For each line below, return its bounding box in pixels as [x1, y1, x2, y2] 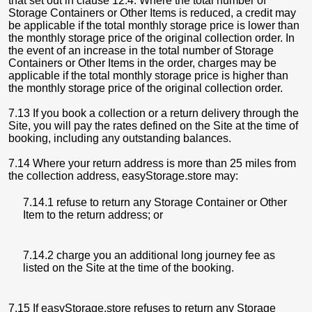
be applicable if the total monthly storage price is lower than [8, 19, 299, 31]
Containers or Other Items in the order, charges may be [8, 57, 276, 69]
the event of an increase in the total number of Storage [8, 45, 274, 56]
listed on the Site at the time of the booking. [23, 262, 234, 274]
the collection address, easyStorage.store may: [8, 170, 238, 182]
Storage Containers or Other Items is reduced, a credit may [8, 7, 296, 19]
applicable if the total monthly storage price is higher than [8, 70, 288, 81]
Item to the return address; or [23, 209, 163, 221]
